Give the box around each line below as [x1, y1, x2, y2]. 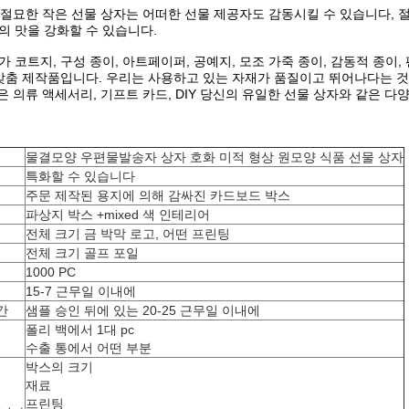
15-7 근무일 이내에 [26, 284, 136, 299]
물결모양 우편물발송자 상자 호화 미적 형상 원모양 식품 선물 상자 [26, 150, 404, 164]
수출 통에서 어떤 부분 [26, 341, 152, 355]
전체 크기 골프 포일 [26, 246, 139, 260]
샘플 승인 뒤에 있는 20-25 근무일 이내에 [26, 303, 260, 318]
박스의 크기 [26, 360, 93, 374]
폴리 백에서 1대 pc [26, 322, 134, 337]
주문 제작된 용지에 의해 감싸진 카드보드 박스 [26, 188, 290, 203]
